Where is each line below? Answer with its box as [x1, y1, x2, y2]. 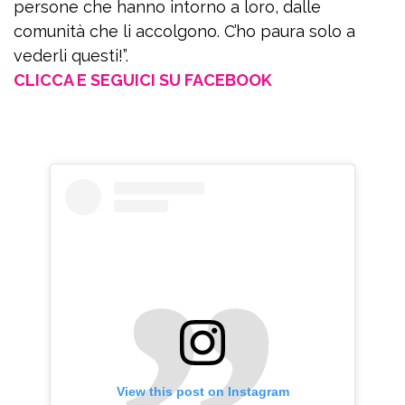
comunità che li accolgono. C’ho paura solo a [14, 22, 355, 41]
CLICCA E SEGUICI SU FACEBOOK [14, 71, 272, 89]
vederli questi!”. [14, 46, 128, 65]
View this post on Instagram [116, 383, 289, 399]
